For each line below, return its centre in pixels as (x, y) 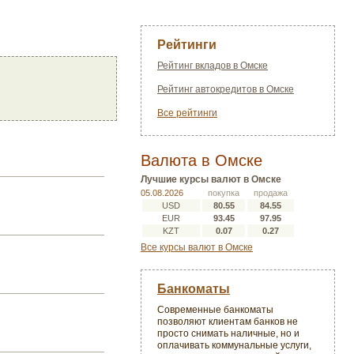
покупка (223, 193)
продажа (270, 193)
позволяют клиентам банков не (228, 322)
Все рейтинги (187, 113)
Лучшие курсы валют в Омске (211, 179)
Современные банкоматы (215, 310)
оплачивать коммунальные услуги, (234, 345)
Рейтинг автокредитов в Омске (226, 89)
